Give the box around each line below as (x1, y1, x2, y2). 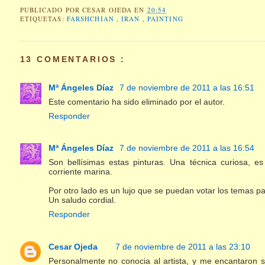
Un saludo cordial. (48, 195, 116, 205)
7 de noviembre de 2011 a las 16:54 (119, 143, 254, 153)
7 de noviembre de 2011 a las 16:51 (119, 82, 254, 92)
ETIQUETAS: (20, 14, 67, 24)
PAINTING (147, 14, 183, 24)
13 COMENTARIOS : (20, 54, 125, 64)
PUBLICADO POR (20, 5, 83, 15)
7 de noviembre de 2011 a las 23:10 (115, 242, 250, 252)
